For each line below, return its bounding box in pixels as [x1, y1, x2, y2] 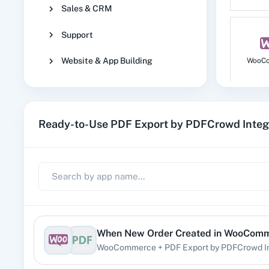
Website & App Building [61, 56, 153, 66]
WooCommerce [97, 242, 156, 252]
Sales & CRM [61, 4, 112, 14]
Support [61, 29, 93, 40]
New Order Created [124, 227, 211, 239]
